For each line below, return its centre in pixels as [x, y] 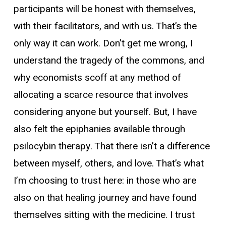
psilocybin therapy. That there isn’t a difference [111, 146]
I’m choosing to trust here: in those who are [105, 181]
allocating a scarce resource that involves [101, 95]
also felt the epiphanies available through [99, 129]
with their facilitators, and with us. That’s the [105, 26]
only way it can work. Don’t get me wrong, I [103, 43]
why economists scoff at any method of [97, 78]
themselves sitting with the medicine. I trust [104, 215]
